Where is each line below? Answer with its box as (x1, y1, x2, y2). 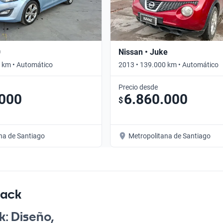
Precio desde (118, 83, 158, 91)
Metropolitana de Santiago (128, 131, 211, 140)
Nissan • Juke (118, 47, 168, 57)
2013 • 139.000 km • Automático (118, 60, 219, 69)
